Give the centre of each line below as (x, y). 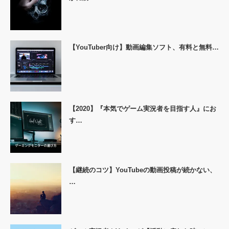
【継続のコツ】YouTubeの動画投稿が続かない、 (143, 170)
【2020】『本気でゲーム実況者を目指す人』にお (143, 108)
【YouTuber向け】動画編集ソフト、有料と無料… (144, 47)
